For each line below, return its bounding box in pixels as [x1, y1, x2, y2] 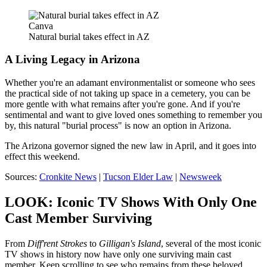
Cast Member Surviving [5, 210, 152, 226]
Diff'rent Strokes [27, 238, 87, 249]
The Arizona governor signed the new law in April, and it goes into [5, 141, 256, 151]
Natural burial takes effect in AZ [29, 31, 150, 42]
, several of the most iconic [161, 238, 261, 249]
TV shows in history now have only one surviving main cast [5, 249, 231, 259]
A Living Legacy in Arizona [5, 53, 140, 66]
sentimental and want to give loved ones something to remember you [5, 110, 262, 120]
